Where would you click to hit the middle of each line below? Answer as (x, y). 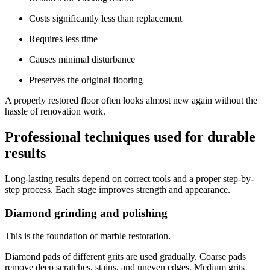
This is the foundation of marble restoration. (88, 236)
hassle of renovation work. (55, 111)
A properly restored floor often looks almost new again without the (131, 101)
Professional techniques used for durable (130, 137)
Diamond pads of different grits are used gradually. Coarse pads (125, 257)
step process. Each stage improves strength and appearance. (118, 190)
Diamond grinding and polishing (86, 213)
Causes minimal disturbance (82, 60)
